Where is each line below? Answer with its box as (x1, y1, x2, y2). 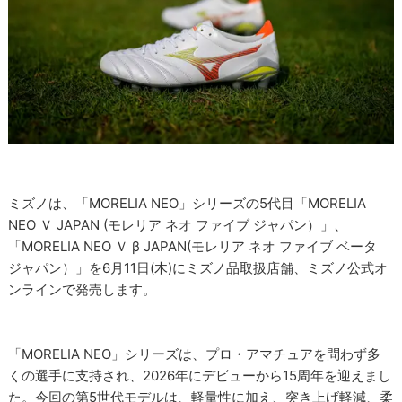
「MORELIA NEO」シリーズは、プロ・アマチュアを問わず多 (8, 345, 381, 363)
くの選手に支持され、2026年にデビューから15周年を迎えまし (8, 367, 392, 385)
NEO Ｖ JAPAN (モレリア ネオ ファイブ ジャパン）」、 (8, 216, 348, 234)
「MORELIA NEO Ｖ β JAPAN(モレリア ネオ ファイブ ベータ (8, 238, 378, 256)
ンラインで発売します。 (8, 281, 157, 299)
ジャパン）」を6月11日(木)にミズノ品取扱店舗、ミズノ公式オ (8, 259, 389, 277)
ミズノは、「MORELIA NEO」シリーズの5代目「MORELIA (8, 195, 367, 213)
